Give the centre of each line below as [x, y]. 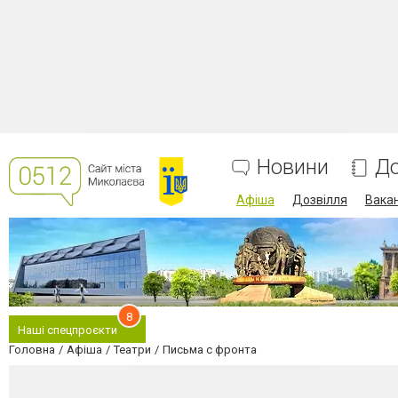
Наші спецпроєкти [68, 330]
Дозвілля [319, 200]
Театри [132, 350]
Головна [32, 350]
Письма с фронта [210, 350]
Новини [292, 167]
